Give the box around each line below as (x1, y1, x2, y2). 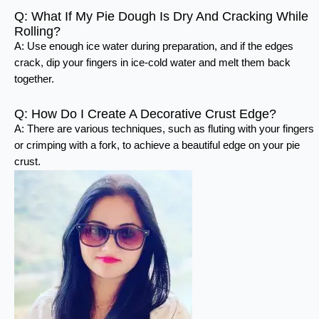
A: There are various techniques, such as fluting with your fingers (14, 122, 314, 135)
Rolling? (14, 23, 61, 39)
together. (14, 73, 54, 85)
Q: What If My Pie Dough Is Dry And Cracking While (14, 9, 308, 24)
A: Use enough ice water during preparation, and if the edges (14, 41, 293, 53)
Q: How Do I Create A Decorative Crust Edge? (14, 105, 276, 121)
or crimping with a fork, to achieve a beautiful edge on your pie (14, 139, 300, 151)
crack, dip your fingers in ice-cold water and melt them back (14, 57, 291, 69)
